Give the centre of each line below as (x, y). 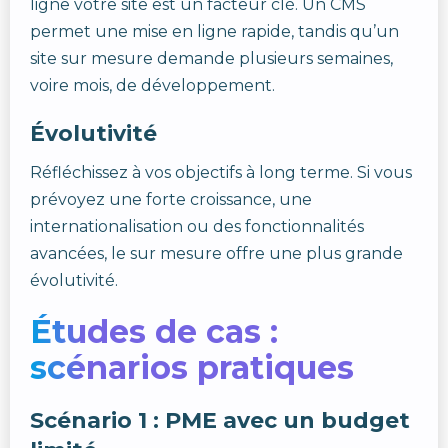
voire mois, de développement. (152, 85)
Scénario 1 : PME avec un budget (220, 420)
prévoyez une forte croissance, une (171, 199)
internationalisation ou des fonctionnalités (197, 226)
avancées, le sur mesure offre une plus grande (216, 253)
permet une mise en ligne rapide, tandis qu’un (214, 31)
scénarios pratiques (192, 367)
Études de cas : (154, 331)
